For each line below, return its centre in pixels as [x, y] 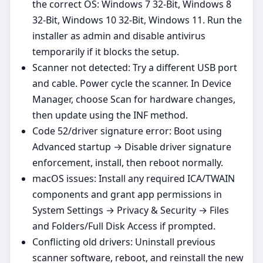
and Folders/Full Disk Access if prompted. [124, 226]
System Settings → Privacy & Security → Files [131, 210]
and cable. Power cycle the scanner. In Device [132, 83]
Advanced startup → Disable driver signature [132, 146]
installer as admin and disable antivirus [119, 36]
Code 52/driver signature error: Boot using [127, 131]
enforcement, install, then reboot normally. [128, 162]
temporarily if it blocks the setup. [106, 51]
